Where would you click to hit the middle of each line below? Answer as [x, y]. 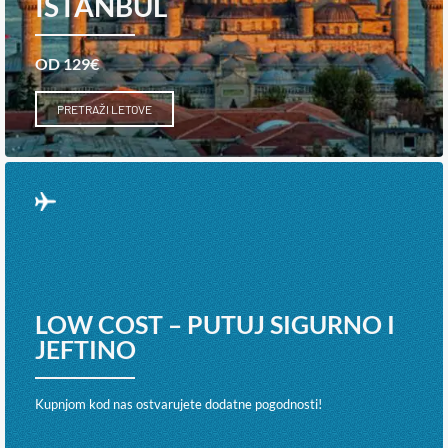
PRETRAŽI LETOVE [104, 108]
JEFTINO [85, 349]
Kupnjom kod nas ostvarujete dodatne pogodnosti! [178, 404]
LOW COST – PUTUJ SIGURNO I [215, 324]
